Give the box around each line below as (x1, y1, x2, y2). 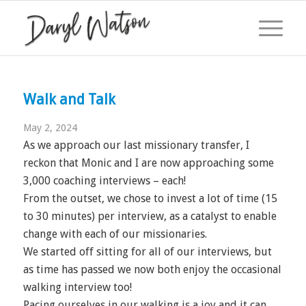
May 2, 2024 (23, 122, 77, 133)
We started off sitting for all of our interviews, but (23, 245, 272, 258)
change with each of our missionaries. (23, 227, 207, 240)
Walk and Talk (23, 91, 115, 108)
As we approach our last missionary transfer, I (23, 139, 249, 152)
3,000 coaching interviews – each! (23, 174, 186, 187)
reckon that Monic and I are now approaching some (23, 156, 274, 169)
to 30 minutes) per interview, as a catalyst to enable (23, 210, 277, 223)
